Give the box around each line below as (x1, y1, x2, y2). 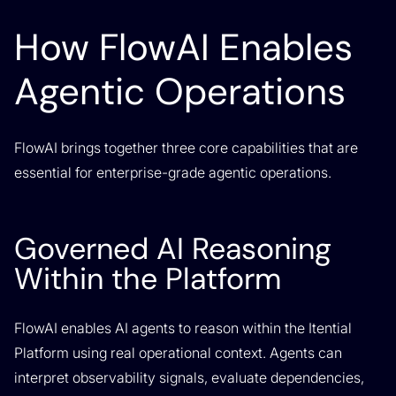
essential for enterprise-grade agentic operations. (14, 164, 331, 181)
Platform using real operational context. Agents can (14, 344, 342, 362)
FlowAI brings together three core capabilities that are (14, 139, 358, 156)
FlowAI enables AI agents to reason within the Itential (14, 319, 352, 337)
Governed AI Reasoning (14, 229, 331, 269)
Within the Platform (14, 259, 281, 299)
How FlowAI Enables (14, 23, 353, 72)
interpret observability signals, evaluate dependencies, (14, 369, 364, 386)
